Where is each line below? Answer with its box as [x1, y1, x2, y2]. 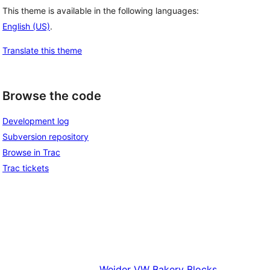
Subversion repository [2, 131, 89, 142]
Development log [2, 115, 69, 126]
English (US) [2, 21, 50, 32]
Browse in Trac [2, 146, 60, 157]
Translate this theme [2, 45, 82, 56]
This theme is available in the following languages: [2, 5, 199, 16]
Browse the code [2, 89, 101, 104]
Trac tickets [2, 162, 49, 173]
